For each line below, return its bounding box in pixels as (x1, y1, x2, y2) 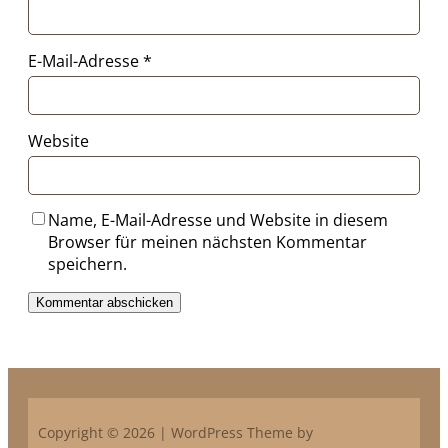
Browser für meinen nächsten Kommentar (48, 231, 367, 254)
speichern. (48, 253, 127, 276)
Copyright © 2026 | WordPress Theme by (38, 423, 313, 443)
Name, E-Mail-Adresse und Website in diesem (48, 209, 388, 232)
